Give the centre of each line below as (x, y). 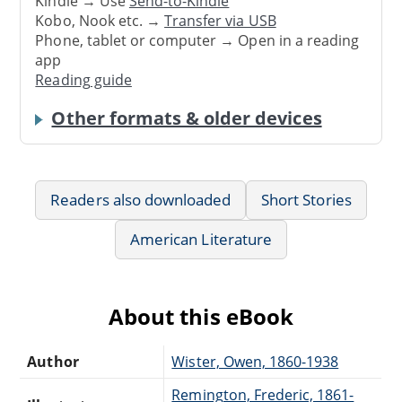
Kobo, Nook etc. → (100, 21)
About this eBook (201, 316)
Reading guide (83, 80)
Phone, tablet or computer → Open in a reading (197, 41)
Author (53, 361)
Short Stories (306, 199)
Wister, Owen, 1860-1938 (255, 361)
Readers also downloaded (141, 199)
